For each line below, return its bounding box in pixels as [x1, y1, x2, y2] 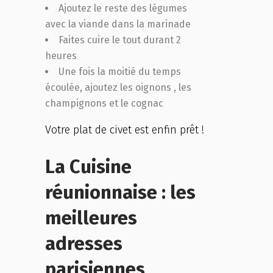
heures [45, 50, 77, 62]
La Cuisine [45, 155, 132, 178]
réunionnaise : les [45, 181, 196, 204]
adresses [45, 232, 122, 255]
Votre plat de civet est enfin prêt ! [45, 123, 204, 136]
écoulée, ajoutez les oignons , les [45, 82, 191, 93]
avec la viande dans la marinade [45, 18, 193, 30]
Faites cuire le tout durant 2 [58, 34, 181, 46]
